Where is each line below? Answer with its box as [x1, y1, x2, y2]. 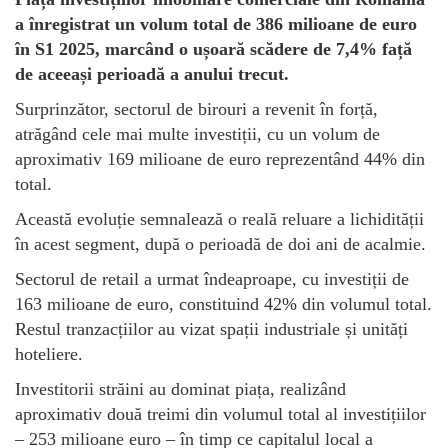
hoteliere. [15, 344, 88, 365]
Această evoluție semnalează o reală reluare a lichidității [15, 209, 424, 230]
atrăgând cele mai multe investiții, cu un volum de [15, 124, 380, 145]
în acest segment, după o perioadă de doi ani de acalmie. [15, 234, 426, 255]
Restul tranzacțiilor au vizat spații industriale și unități [15, 319, 408, 340]
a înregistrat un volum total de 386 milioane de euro [15, 14, 417, 35]
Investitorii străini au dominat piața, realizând [15, 379, 346, 400]
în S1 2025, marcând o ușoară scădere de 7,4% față [15, 39, 412, 60]
